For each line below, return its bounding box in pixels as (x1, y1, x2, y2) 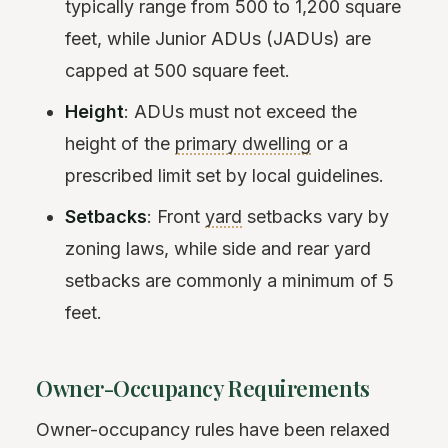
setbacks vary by (242, 205, 390, 227)
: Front (147, 205, 206, 227)
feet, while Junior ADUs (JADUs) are (65, 27, 372, 49)
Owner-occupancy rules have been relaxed (36, 418, 390, 440)
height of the (65, 132, 176, 154)
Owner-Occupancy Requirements (36, 372, 370, 403)
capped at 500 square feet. (65, 59, 291, 81)
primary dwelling (175, 132, 312, 154)
